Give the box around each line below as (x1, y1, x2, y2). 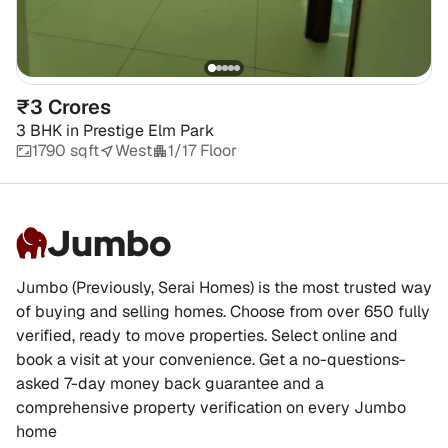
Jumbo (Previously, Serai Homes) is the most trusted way (16, 277, 432, 299)
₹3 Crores (16, 94, 111, 121)
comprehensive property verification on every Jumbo (16, 397, 406, 419)
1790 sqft (32, 140, 99, 162)
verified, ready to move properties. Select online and (16, 325, 398, 347)
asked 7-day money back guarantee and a (16, 373, 324, 395)
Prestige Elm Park (83, 120, 214, 142)
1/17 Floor (168, 140, 237, 162)
